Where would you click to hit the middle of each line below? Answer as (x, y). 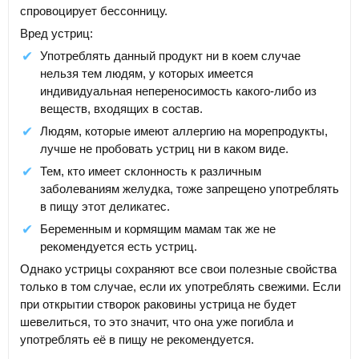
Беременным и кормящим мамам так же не (158, 228)
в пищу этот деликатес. (105, 206)
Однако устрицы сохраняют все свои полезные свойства (178, 268)
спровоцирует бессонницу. (94, 10)
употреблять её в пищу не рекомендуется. (137, 339)
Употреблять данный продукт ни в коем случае (170, 55)
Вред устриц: (56, 33)
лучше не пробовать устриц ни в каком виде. (164, 148)
